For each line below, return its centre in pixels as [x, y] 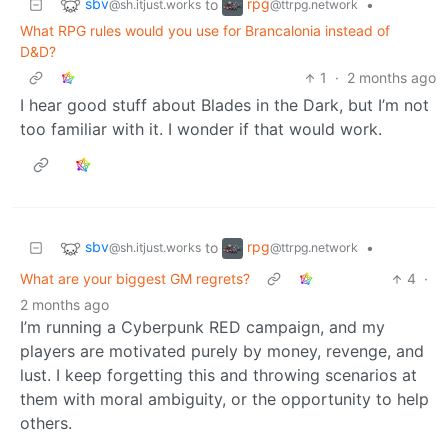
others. [46, 423]
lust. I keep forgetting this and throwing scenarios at [218, 375]
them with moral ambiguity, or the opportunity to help [224, 399]
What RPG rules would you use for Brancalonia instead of [205, 31]
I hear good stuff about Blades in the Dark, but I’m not [224, 105]
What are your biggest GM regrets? [135, 279]
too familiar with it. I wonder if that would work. [201, 129]
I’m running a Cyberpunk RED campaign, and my [202, 327]
